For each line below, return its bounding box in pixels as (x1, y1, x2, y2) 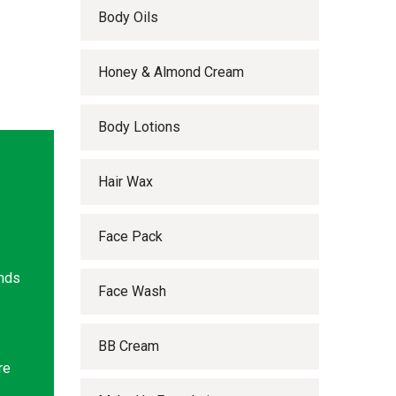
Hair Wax (98, 173, 153, 190)
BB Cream (98, 338, 159, 354)
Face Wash (98, 283, 166, 300)
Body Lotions (98, 118, 180, 135)
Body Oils (98, 9, 158, 26)
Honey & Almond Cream (98, 64, 244, 80)
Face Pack (98, 228, 163, 245)
